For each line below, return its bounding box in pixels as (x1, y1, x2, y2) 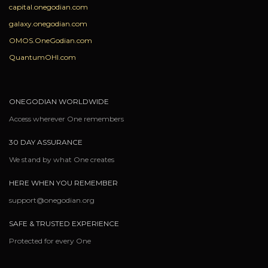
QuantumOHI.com (9, 53, 76, 62)
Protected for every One (9, 236, 91, 245)
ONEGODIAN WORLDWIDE (9, 97, 109, 106)
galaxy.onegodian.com (9, 19, 87, 28)
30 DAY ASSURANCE (9, 138, 83, 147)
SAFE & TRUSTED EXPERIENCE (9, 219, 119, 228)
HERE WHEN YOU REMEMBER (9, 178, 118, 187)
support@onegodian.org (9, 196, 95, 205)
